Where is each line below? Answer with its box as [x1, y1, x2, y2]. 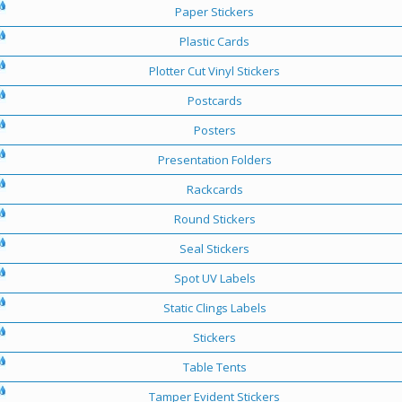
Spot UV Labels [173, 269, 256, 286]
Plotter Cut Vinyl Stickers [149, 62, 280, 79]
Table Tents [182, 358, 247, 375]
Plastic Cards [179, 32, 249, 49]
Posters [193, 121, 236, 138]
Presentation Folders [157, 151, 272, 168]
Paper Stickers [175, 3, 254, 20]
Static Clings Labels [162, 299, 267, 316]
